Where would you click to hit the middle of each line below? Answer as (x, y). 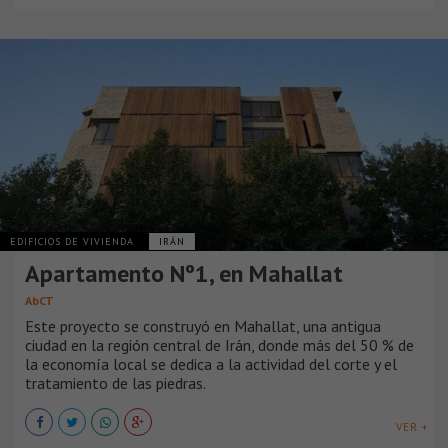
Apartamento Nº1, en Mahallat (184, 274)
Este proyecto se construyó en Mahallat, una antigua (203, 326)
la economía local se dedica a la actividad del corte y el (211, 364)
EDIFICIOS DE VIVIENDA (74, 242)
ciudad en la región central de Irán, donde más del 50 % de (219, 345)
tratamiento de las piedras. (115, 383)
